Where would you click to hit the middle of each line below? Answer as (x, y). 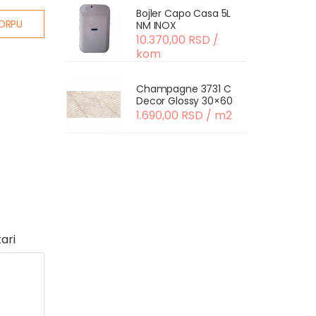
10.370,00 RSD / (177, 40)
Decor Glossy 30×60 (184, 101)
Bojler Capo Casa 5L (184, 13)
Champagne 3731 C (184, 89)
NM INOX (157, 25)
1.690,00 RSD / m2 (184, 115)
